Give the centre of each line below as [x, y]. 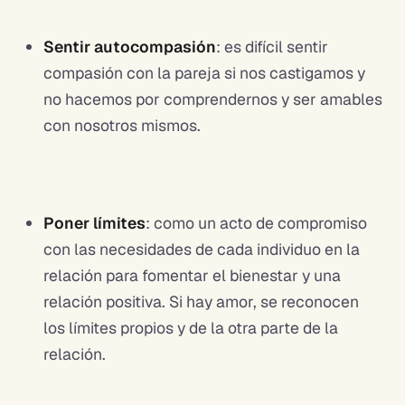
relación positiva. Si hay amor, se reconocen [201, 301]
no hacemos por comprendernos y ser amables [213, 99]
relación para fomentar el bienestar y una [192, 275]
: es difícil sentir [272, 46]
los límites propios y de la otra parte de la [191, 327]
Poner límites [94, 222]
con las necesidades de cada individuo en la [202, 249]
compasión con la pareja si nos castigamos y [204, 72]
